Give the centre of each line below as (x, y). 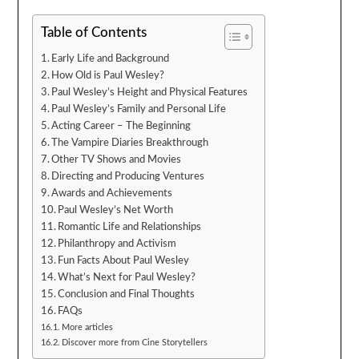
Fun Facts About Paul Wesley (124, 261)
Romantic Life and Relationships (130, 227)
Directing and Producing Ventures (128, 177)
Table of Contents (93, 33)
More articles (87, 328)
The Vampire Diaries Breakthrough (130, 143)
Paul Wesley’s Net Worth (116, 210)
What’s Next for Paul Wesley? (127, 278)
